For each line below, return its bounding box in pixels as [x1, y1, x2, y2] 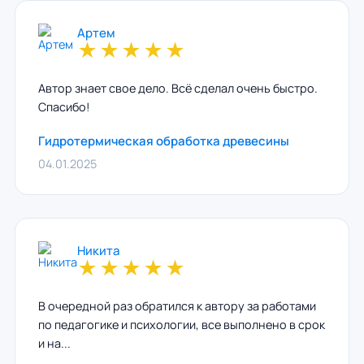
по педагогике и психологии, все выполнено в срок [37, 317, 325, 332]
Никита [76, 242, 119, 259]
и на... [37, 336, 71, 351]
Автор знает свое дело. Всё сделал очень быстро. [37, 80, 318, 96]
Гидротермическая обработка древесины [37, 132, 289, 149]
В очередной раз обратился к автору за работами [37, 298, 316, 314]
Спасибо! [37, 99, 90, 115]
